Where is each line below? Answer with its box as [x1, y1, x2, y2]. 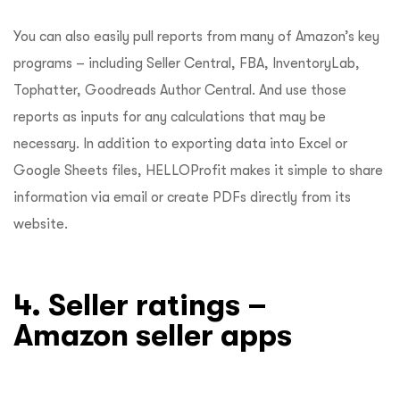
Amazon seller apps [13, 317, 300, 352]
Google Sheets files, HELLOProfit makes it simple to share [13, 162, 383, 179]
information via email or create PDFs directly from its [13, 188, 351, 205]
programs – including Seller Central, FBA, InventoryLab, [13, 54, 360, 71]
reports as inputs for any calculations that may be [13, 108, 326, 125]
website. [13, 215, 68, 232]
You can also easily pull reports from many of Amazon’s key [13, 28, 379, 45]
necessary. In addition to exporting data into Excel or [13, 135, 347, 152]
